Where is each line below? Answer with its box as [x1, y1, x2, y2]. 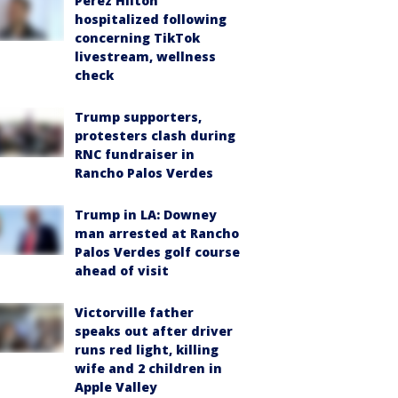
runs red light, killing [75, 341, 219, 358]
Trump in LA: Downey [75, 206, 217, 223]
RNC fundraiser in [75, 146, 195, 163]
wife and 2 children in [75, 360, 222, 377]
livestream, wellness [75, 48, 216, 65]
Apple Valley [75, 378, 157, 395]
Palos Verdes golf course [75, 243, 240, 260]
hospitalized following [75, 11, 227, 28]
